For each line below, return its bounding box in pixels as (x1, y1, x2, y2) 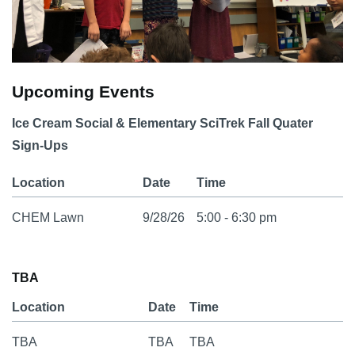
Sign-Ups (12, 138, 68, 152)
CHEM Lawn (12, 210, 84, 224)
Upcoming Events (12, 82, 155, 101)
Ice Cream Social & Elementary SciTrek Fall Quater (12, 116, 313, 130)
